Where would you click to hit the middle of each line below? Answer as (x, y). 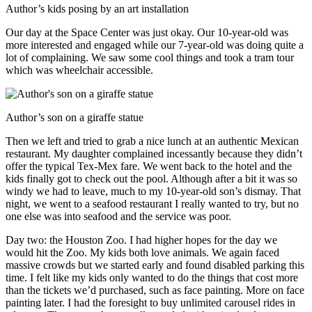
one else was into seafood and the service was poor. (118, 216)
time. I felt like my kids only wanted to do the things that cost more (152, 277)
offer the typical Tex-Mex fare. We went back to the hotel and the (149, 166)
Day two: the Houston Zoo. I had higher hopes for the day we (141, 240)
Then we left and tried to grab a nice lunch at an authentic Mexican (152, 141)
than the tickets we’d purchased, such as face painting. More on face (155, 290)
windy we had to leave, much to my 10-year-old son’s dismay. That (153, 191)
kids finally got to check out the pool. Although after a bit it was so (151, 178)
